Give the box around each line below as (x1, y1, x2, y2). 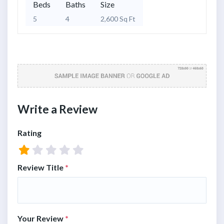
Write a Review (17, 102, 97, 116)
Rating (17, 128, 41, 138)
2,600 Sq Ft (100, 14, 135, 23)
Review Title (17, 162, 65, 172)
